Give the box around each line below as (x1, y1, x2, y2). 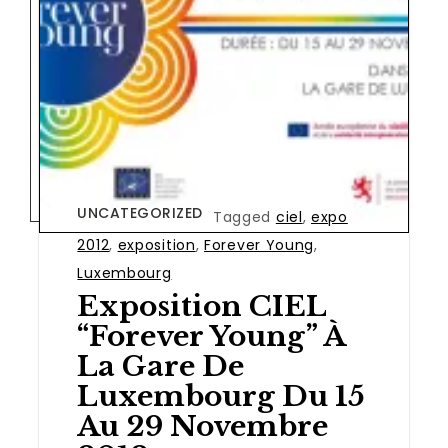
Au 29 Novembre (77, 408, 329, 444)
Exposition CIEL (77, 288, 327, 324)
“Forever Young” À (77, 318, 346, 354)
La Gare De (77, 348, 245, 384)
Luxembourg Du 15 (77, 378, 366, 414)
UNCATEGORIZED (77, 202, 203, 223)
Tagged (212, 206, 276, 227)
